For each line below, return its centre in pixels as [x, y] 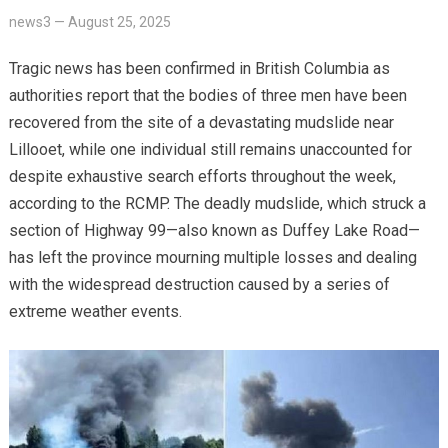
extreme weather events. [95, 311]
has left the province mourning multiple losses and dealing [212, 257]
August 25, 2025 [119, 21]
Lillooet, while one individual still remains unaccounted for [210, 149]
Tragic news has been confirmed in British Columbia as [199, 68]
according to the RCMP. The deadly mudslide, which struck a [217, 203]
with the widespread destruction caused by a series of [199, 284]
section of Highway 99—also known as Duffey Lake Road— [214, 230]
